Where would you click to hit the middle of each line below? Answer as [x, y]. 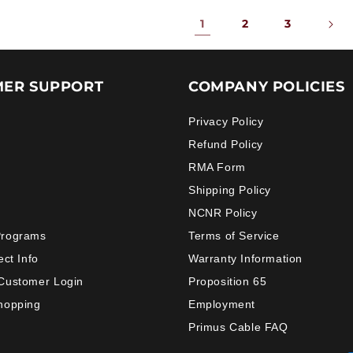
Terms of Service [234, 236]
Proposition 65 [228, 281]
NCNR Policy [223, 213]
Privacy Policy [226, 121]
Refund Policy [226, 144]
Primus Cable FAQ [238, 327]
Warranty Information [245, 258]
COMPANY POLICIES [267, 87]
